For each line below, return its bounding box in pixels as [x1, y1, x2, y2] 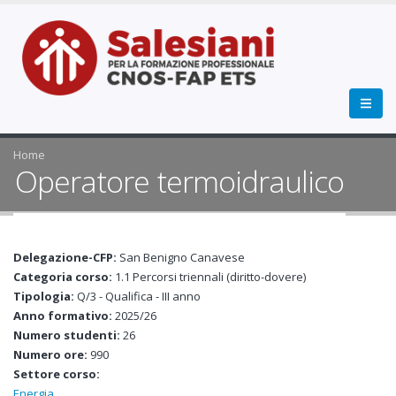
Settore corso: [13, 366, 103, 382]
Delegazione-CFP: [13, 249, 119, 265]
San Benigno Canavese [119, 249, 245, 265]
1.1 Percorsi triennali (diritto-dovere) [115, 269, 306, 285]
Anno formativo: [13, 308, 115, 324]
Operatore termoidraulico [15, 161, 345, 202]
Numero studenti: [13, 327, 123, 343]
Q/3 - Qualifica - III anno [77, 288, 201, 304]
